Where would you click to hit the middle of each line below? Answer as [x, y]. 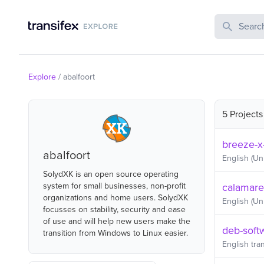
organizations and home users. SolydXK [115, 198]
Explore [42, 77]
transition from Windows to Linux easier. [115, 233]
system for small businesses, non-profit [114, 186]
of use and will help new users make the [117, 221]
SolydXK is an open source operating [111, 174]
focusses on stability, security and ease [114, 209]
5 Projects [242, 114]
